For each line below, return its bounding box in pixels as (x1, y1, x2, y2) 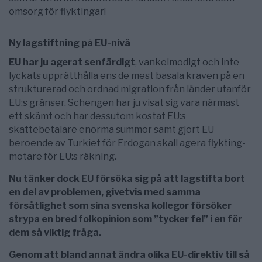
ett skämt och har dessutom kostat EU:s (9, 111, 186, 122)
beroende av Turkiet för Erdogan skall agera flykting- (9, 137, 246, 149)
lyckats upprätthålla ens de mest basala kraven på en (9, 70, 244, 82)
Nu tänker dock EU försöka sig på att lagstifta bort (9, 173, 245, 185)
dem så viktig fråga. (9, 227, 101, 239)
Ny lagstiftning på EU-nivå (9, 37, 130, 49)
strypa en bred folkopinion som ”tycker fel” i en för (9, 213, 242, 225)
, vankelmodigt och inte (135, 57, 239, 68)
